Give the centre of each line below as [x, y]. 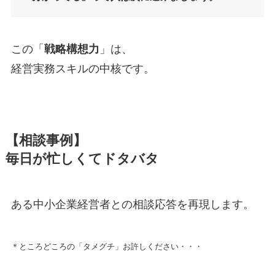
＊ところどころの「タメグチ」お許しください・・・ [107, 247]
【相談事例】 [46, 140]
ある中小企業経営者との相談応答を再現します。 [132, 204]
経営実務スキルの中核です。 [83, 68]
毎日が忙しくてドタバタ [82, 159]
